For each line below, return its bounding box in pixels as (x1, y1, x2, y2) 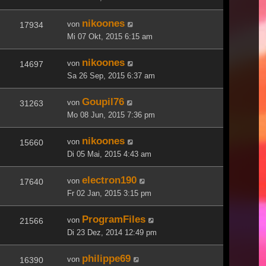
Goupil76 (82, 95, 124, 107)
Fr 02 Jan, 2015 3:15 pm (67, 188, 151, 198)
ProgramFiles (82, 213, 145, 225)
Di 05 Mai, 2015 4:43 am (67, 149, 151, 159)
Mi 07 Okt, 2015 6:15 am (67, 31, 153, 41)
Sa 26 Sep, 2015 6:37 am (67, 71, 155, 80)
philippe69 (82, 252, 131, 264)
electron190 (82, 173, 137, 186)
